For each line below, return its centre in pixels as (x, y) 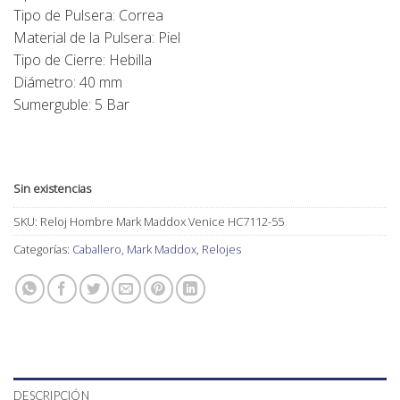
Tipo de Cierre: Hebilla (83, 59)
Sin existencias (52, 189)
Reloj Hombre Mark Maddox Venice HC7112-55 (162, 222)
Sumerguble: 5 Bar (71, 104)
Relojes (221, 250)
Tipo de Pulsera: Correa (88, 15)
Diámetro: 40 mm (68, 82)
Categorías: (43, 250)
